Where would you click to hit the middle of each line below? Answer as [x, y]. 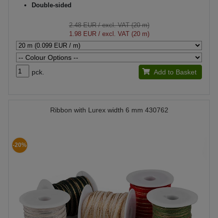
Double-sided [52, 5]
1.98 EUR [82, 34]
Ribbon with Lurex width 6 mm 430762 [109, 110]
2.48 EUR [82, 25]
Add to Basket [175, 72]
